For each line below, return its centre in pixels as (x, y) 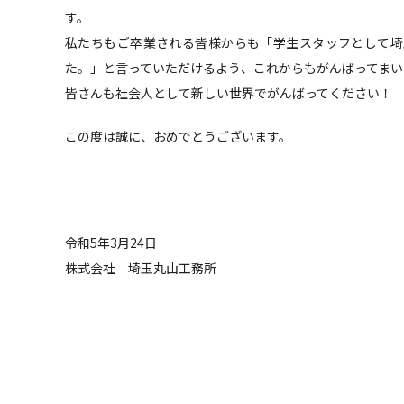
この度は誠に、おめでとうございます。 (178, 136)
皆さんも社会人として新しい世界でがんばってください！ (229, 92)
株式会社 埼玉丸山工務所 (141, 267)
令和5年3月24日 (111, 242)
